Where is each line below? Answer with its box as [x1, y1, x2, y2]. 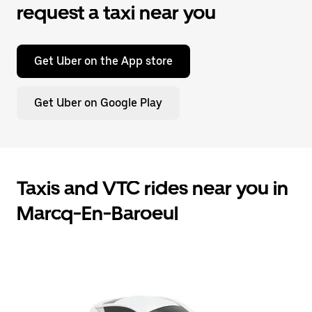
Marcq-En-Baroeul [17, 201, 178, 225]
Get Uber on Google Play [34, 96, 162, 109]
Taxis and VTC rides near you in [17, 176, 288, 200]
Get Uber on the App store [34, 54, 173, 68]
